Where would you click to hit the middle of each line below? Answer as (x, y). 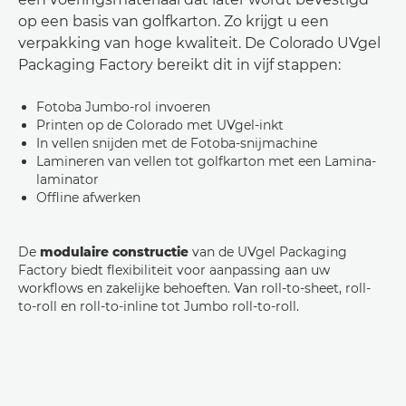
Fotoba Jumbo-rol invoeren (123, 107)
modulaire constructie (114, 252)
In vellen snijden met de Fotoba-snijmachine (177, 144)
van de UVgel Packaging (268, 252)
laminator (68, 180)
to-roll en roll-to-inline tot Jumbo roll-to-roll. (159, 307)
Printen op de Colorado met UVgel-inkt (160, 126)
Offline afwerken (88, 198)
